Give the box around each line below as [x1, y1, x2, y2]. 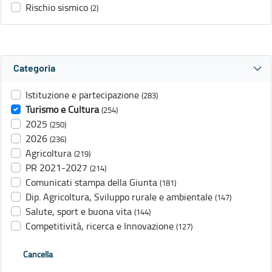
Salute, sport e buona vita [25, 205, 132, 219]
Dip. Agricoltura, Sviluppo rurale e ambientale [25, 190, 212, 204]
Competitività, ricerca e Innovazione [25, 219, 174, 233]
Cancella [23, 248, 53, 260]
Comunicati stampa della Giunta [25, 175, 157, 189]
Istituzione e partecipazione [25, 88, 139, 102]
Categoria [13, 64, 55, 74]
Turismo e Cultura [25, 103, 99, 117]
